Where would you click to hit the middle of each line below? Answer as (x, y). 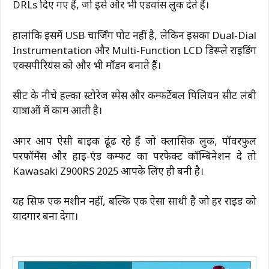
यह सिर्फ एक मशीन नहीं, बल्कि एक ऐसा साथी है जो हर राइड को (134, 203)
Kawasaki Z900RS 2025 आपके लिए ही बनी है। (108, 172)
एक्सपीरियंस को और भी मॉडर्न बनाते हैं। (87, 66)
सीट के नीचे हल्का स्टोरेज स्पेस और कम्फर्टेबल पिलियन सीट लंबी (134, 97)
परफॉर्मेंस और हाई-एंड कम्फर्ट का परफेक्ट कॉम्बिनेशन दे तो (134, 157)
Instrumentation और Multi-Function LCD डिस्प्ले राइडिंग (134, 51)
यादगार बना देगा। (45, 218)
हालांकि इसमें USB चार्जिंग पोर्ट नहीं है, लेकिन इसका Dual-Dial (134, 36)
